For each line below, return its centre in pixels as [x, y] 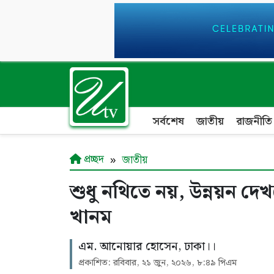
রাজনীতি [254, 121]
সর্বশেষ [168, 121]
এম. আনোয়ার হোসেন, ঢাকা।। [147, 247]
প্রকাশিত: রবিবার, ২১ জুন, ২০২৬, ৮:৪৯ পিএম [157, 263]
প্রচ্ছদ [93, 160]
